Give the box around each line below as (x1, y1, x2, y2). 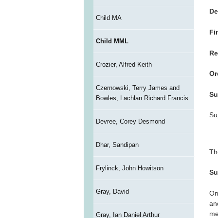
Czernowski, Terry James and (95, 84, 180, 92)
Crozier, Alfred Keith (95, 61, 152, 69)
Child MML (95, 37, 128, 45)
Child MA (95, 14, 122, 22)
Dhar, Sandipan (95, 141, 139, 149)
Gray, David (95, 188, 129, 196)
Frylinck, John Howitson (95, 164, 163, 172)
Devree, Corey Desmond (95, 118, 165, 126)
